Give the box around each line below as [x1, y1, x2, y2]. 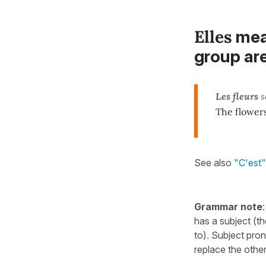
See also [194, 156, 234, 169]
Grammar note [194, 200, 262, 213]
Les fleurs [216, 90, 258, 102]
